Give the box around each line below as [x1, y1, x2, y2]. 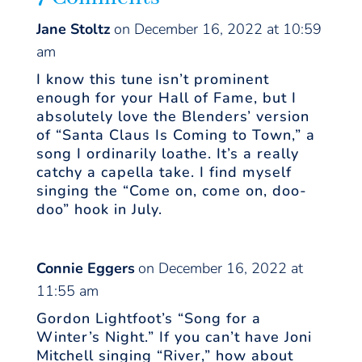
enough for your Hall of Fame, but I [36, 88, 297, 108]
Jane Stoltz [36, 19, 111, 40]
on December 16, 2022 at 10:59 [113, 19, 322, 40]
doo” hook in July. [36, 200, 162, 220]
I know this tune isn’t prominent [36, 69, 269, 90]
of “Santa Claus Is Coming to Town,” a [36, 125, 315, 145]
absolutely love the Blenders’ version [36, 107, 309, 127]
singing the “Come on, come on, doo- [36, 181, 307, 201]
